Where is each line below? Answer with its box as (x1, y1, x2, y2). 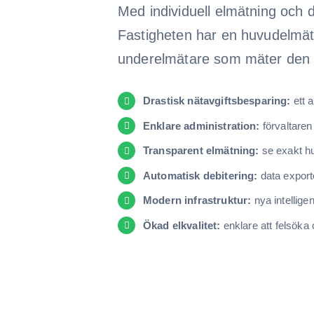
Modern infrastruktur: (142, 194, 252, 207)
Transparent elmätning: (142, 144, 259, 157)
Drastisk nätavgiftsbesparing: (142, 95, 291, 107)
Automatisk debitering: (142, 169, 258, 182)
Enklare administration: (142, 119, 260, 132)
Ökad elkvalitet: (142, 219, 221, 231)
